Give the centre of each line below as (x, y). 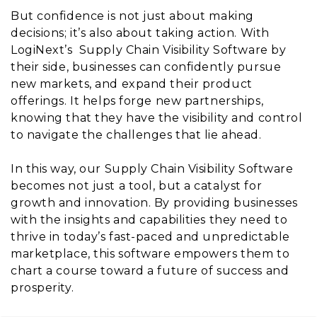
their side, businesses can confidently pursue (146, 67)
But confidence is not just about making (132, 16)
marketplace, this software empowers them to (150, 253)
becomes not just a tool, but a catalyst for (137, 185)
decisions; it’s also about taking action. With (140, 33)
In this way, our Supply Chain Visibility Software (152, 168)
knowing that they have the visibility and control (157, 117)
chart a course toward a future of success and (150, 270)
